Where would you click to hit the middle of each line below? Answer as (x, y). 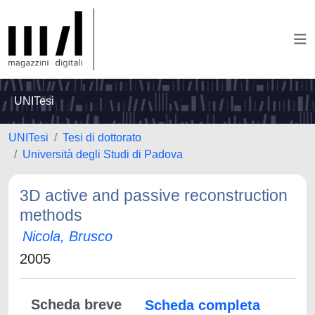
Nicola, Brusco (67, 236)
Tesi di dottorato (102, 137)
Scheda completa (202, 305)
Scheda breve (76, 304)
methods (51, 215)
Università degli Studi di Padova (103, 154)
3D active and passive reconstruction (154, 195)
